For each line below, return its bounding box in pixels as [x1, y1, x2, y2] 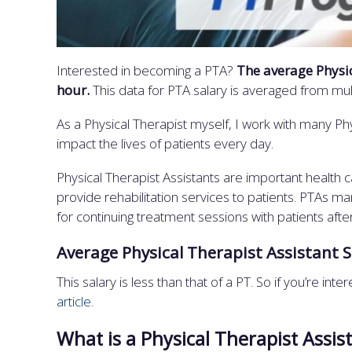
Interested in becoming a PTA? [57, 61, 236, 79]
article [57, 292, 91, 310]
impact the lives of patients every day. [57, 134, 277, 152]
